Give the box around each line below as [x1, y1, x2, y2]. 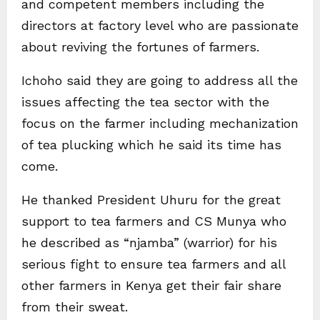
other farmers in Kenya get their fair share [21, 277, 281, 293]
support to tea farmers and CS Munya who [21, 213, 286, 229]
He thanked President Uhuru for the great [21, 191, 281, 207]
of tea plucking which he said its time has [21, 136, 281, 152]
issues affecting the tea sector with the [21, 94, 269, 109]
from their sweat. [21, 299, 128, 314]
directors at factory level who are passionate [21, 17, 299, 33]
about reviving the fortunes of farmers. [21, 39, 259, 54]
